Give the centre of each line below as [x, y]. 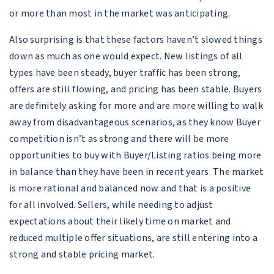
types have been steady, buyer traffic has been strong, [125, 72]
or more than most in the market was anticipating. [120, 13]
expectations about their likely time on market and [120, 221]
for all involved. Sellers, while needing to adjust [111, 205]
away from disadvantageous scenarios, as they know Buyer [135, 122]
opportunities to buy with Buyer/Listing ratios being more [135, 155]
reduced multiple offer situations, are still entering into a [133, 238]
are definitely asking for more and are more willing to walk [136, 106]
